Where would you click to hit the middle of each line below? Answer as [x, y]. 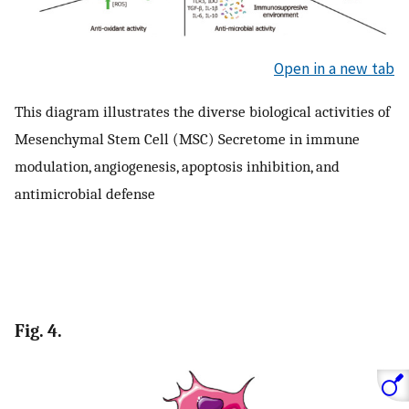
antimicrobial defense [85, 193]
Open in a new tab [334, 68]
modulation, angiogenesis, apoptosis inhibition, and [177, 166]
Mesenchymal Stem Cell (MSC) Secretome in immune [187, 138]
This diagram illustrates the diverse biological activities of [202, 111]
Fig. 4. [38, 331]
